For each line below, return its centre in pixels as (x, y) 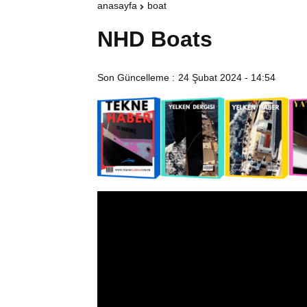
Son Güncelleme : (136, 78)
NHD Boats (155, 39)
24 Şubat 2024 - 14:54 (227, 78)
